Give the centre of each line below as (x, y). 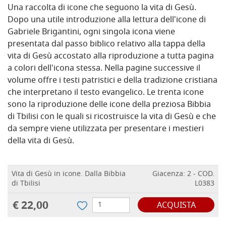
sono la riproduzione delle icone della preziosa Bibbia (109, 105)
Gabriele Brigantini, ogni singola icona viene (91, 33)
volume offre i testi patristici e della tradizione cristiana (112, 81)
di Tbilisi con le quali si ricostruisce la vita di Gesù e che (112, 117)
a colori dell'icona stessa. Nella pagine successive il (104, 69)
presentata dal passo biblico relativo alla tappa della (106, 45)
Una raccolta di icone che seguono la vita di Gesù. (102, 8)
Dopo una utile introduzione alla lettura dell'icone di (107, 20)
